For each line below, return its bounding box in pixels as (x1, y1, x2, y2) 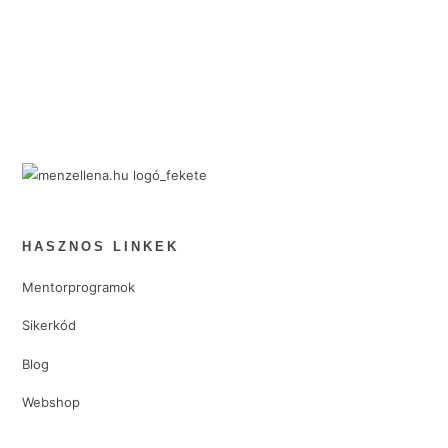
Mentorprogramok (22, 278, 136, 295)
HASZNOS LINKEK (22, 238, 180, 254)
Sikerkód (22, 317, 77, 334)
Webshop (22, 393, 81, 410)
